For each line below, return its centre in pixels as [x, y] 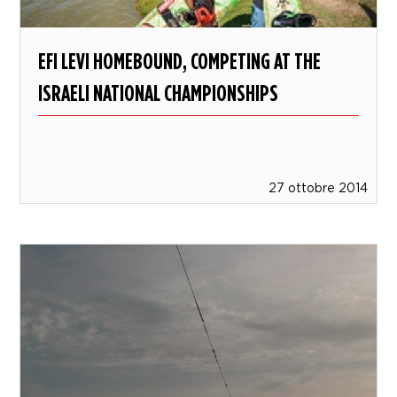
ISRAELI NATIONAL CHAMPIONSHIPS [159, 93]
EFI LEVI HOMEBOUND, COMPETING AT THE [180, 61]
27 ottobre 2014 [318, 188]
